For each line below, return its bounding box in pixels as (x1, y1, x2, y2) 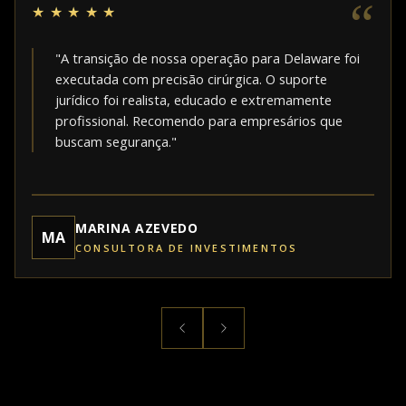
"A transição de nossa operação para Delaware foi (55, 49, 360, 68)
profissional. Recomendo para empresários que (55, 111, 343, 130)
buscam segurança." (55, 132, 177, 151)
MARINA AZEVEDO (75, 219, 198, 237)
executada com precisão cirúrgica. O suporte (55, 70, 327, 89)
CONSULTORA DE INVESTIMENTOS (75, 241, 298, 256)
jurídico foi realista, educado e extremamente (55, 91, 332, 110)
